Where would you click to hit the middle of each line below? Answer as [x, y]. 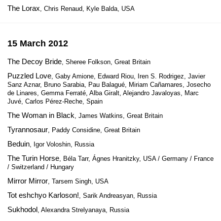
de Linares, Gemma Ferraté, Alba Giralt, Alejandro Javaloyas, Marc [103, 93]
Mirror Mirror [28, 181]
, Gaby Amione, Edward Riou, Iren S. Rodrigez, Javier [128, 76]
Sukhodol [22, 209]
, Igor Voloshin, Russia [62, 144]
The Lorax [24, 8]
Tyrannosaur [28, 129]
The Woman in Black [41, 115]
